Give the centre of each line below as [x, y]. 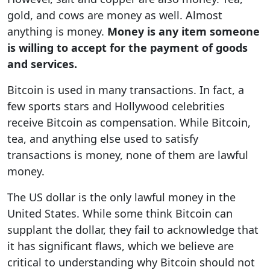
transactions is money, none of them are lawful [128, 155]
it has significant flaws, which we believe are [121, 246]
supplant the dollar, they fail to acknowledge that [133, 230]
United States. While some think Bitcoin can [120, 213]
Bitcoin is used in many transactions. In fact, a [126, 90]
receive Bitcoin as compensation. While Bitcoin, [129, 122]
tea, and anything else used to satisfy [103, 139]
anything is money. [57, 31]
